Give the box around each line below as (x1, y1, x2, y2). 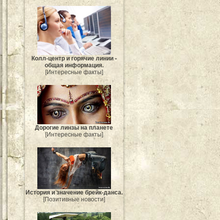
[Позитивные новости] (43, 195, 105, 203)
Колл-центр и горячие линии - (31, 55, 117, 62)
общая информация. (45, 61, 104, 69)
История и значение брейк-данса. (26, 189, 123, 196)
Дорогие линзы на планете (35, 124, 113, 132)
